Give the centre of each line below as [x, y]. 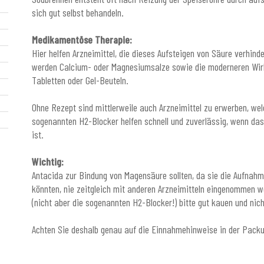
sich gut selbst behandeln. [78, 12]
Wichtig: [48, 161]
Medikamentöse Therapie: [82, 39]
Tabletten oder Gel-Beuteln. [80, 80]
